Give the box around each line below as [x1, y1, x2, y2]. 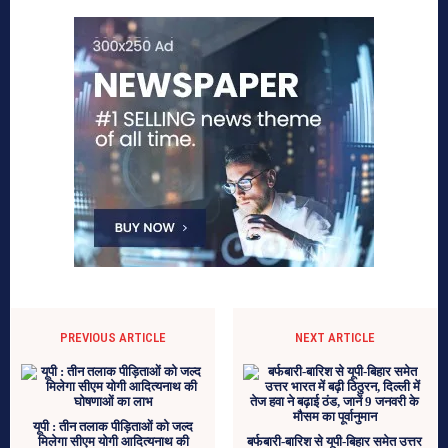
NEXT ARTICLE [294, 329, 375, 345]
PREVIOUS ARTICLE [60, 329, 167, 345]
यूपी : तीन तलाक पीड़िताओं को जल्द [33, 418, 194, 434]
